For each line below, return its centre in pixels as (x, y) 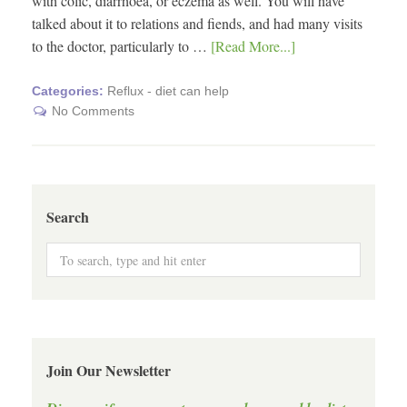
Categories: (69, 91)
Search (68, 216)
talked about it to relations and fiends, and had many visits (197, 24)
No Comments (93, 111)
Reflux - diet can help (168, 91)
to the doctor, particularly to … (121, 46)
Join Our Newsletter (109, 370)
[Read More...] (253, 46)
